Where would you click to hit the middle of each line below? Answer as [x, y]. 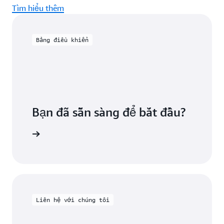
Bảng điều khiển [62, 40]
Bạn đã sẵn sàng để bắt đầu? [109, 112]
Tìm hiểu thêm [38, 8]
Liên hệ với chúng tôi [73, 200]
